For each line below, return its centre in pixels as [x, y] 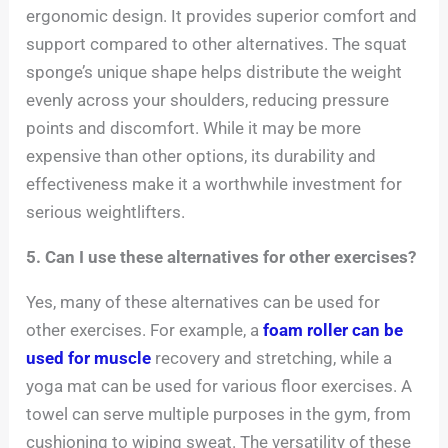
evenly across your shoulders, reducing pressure [208, 100]
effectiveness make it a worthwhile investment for [214, 184]
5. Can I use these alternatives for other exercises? [221, 257]
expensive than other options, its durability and [201, 156]
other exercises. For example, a [145, 330]
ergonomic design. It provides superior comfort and [222, 16]
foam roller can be [333, 330]
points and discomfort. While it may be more [194, 128]
